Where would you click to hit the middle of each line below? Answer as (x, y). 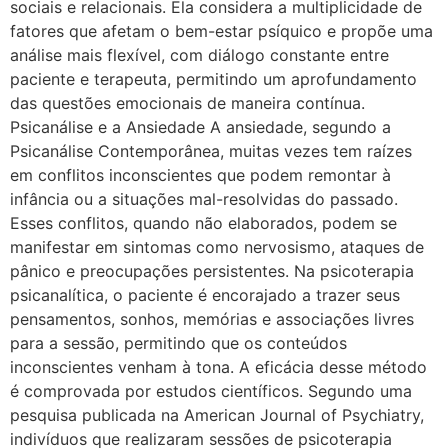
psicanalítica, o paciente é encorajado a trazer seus (205, 295)
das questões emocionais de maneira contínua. (187, 103)
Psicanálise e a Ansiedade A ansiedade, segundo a (200, 127)
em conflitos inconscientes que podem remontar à (200, 175)
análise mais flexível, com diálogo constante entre (199, 55)
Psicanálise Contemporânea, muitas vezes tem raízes (211, 151)
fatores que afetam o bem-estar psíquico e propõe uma (221, 31)
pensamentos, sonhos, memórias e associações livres (212, 319)
